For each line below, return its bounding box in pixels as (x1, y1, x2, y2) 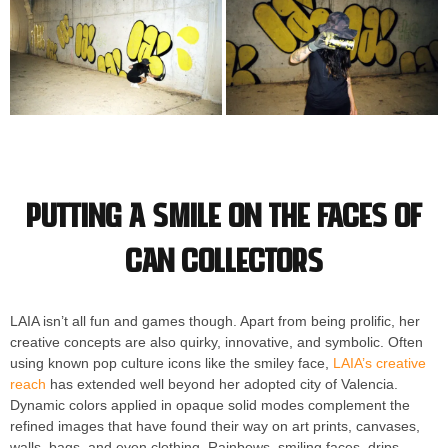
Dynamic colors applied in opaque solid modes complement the (10, 397, 410, 414)
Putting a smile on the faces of (26, 193, 422, 236)
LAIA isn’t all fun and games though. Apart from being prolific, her (10, 313, 420, 330)
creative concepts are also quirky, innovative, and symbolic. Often (10, 334, 423, 351)
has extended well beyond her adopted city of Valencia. (46, 376, 398, 393)
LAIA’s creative (333, 355, 426, 372)
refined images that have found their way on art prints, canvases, (10, 418, 420, 435)
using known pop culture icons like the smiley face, (10, 355, 333, 372)
